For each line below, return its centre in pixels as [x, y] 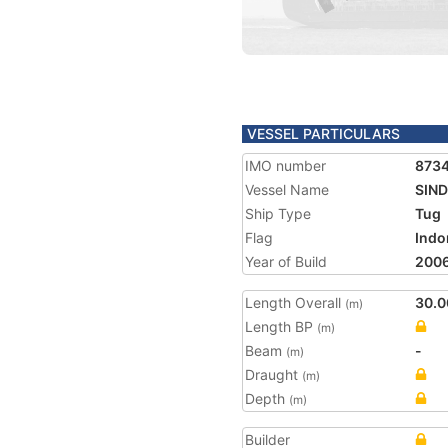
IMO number [285, 165]
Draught [273, 374]
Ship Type [278, 213]
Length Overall [295, 302]
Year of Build [286, 261]
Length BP [281, 326]
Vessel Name [287, 189]
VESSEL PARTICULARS [323, 133]
